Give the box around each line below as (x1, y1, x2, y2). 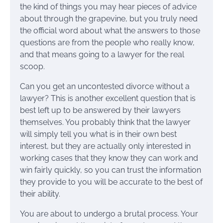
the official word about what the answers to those (20, 26, 200, 36)
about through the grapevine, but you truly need (20, 14, 198, 24)
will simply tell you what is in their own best (20, 129, 177, 139)
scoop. (20, 62, 45, 72)
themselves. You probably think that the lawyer (20, 117, 191, 127)
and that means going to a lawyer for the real (20, 50, 184, 60)
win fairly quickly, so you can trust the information (20, 165, 201, 175)
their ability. (20, 189, 60, 199)
